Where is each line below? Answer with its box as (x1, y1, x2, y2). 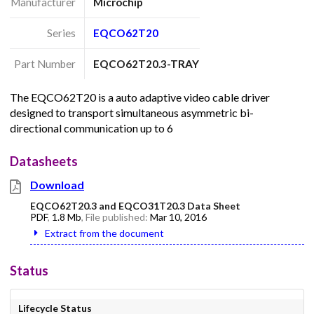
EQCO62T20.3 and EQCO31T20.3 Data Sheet (30, 200, 240, 212)
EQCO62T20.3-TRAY (93, 57, 200, 70)
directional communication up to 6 (10, 121, 173, 135)
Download (30, 178, 84, 192)
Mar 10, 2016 (150, 211, 207, 224)
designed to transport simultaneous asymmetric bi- (10, 106, 254, 120)
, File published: (81, 211, 150, 224)
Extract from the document (45, 227, 164, 240)
